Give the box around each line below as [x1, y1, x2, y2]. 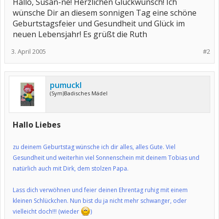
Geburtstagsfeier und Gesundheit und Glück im [13, 18, 185, 29]
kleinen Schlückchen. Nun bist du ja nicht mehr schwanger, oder [13, 197, 187, 205]
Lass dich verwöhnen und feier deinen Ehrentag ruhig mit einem [13, 186, 188, 194]
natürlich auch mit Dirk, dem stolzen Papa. [13, 164, 129, 173]
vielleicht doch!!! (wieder [13, 207, 81, 216]
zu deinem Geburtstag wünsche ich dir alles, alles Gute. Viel [13, 143, 175, 151]
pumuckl [50, 80, 82, 90]
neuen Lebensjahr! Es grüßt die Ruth [13, 29, 147, 40]
